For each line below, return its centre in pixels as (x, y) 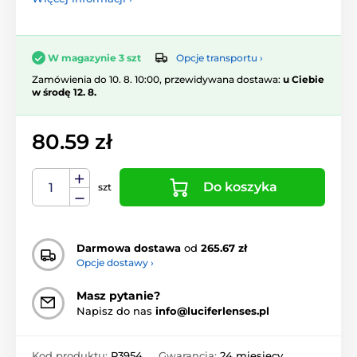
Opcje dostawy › (115, 262)
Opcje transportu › (220, 57)
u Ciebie (304, 80)
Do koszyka (240, 187)
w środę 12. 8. (64, 92)
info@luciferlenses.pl (212, 311)
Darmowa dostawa (129, 247)
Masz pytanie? (118, 296)
